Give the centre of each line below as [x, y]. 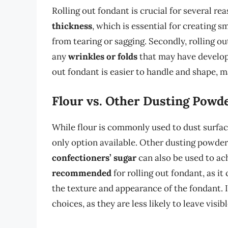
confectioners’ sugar [94, 158]
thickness [72, 26]
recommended [82, 173]
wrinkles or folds [103, 57]
